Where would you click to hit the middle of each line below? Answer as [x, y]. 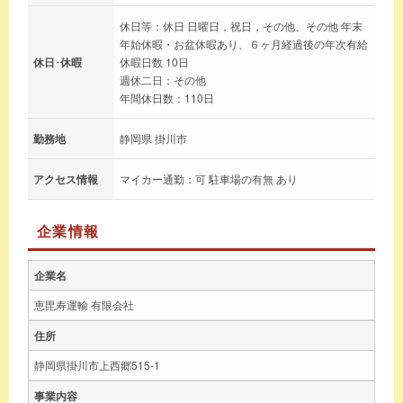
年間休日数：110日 [167, 97]
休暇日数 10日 [154, 61]
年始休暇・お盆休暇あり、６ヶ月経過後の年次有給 [244, 43]
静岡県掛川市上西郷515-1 [97, 364]
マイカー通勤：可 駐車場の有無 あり [209, 178]
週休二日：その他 [163, 79]
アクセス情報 [66, 179]
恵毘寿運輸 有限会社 [84, 304]
